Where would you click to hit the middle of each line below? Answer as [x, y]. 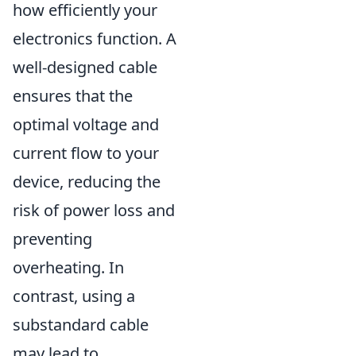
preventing [52, 238]
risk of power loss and [94, 210]
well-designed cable [85, 67]
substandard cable [81, 324]
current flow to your [86, 153]
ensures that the [73, 95]
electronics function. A [95, 38]
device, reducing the [87, 181]
